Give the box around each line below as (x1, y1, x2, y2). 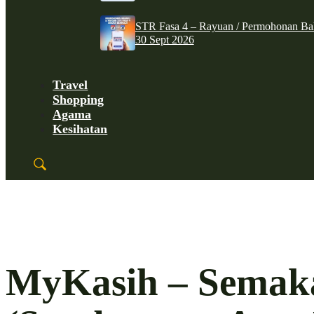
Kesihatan (53, 121, 108, 136)
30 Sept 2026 (135, 33, 194, 46)
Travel (53, 77, 88, 92)
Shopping (53, 92, 104, 107)
